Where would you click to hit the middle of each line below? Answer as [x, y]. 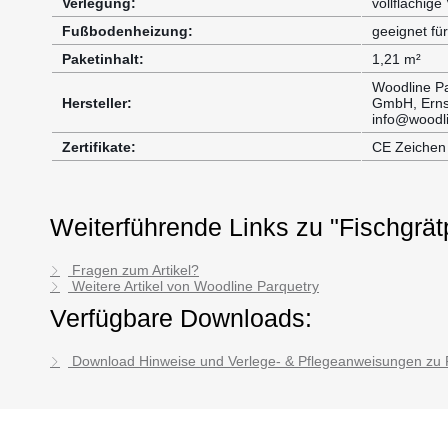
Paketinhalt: [103, 58]
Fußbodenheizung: [127, 30]
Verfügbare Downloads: [181, 317]
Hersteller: [97, 102]
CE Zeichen [409, 146]
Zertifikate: [99, 146]
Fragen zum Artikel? [133, 269]
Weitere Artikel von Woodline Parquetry [193, 285]
